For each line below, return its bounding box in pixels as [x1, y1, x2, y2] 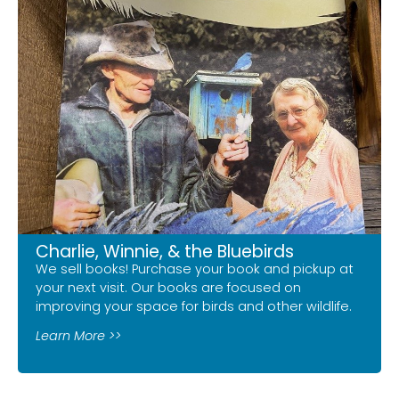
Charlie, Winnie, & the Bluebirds [36, 240, 294, 265]
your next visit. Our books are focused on [36, 279, 301, 297]
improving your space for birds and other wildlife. [36, 297, 352, 316]
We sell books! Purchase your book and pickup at [36, 260, 354, 279]
